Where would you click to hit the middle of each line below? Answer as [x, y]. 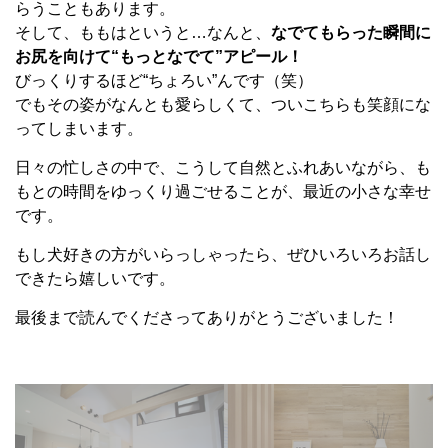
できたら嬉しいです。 [95, 278]
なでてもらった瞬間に [351, 32]
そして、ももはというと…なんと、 [143, 32]
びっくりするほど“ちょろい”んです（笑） [164, 80]
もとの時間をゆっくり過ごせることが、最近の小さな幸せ [223, 191]
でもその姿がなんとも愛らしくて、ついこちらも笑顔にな [223, 104]
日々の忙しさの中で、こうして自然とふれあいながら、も [223, 167]
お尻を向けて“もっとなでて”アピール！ [159, 56]
